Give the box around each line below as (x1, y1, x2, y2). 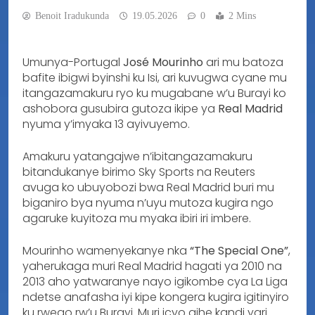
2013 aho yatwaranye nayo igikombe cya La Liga (22, 273, 288, 290)
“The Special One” (190, 242, 288, 259)
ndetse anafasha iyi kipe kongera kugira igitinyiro (22, 288, 289, 305)
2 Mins (229, 10, 256, 21)
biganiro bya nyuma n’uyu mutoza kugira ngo (22, 194, 274, 211)
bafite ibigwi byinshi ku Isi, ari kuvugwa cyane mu (22, 69, 287, 86)
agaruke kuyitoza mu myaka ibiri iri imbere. (22, 210, 251, 226)
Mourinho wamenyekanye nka (22, 242, 190, 259)
